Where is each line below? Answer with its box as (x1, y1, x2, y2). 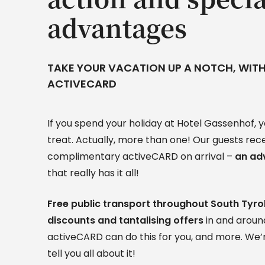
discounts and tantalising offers (47, 213, 203, 227)
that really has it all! (47, 166, 139, 180)
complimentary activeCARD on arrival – (47, 149, 235, 163)
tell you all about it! (47, 246, 135, 260)
